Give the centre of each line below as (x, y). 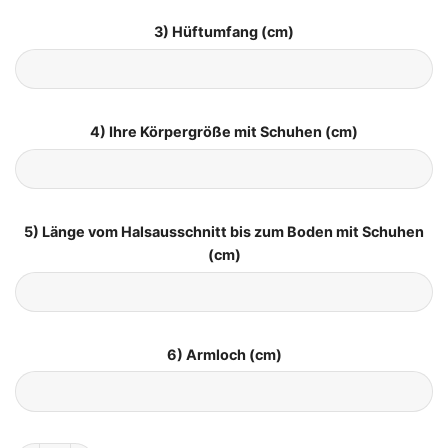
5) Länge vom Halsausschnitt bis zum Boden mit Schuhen (224, 231)
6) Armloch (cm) (224, 354)
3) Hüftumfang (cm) (224, 32)
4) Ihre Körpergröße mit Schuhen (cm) (224, 131)
